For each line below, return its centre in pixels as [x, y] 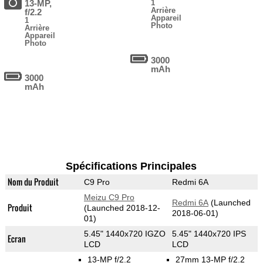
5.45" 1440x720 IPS [209, 234]
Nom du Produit [33, 182]
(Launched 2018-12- [122, 208]
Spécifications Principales [131, 166]
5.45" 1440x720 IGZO [124, 234]
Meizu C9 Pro [109, 198]
